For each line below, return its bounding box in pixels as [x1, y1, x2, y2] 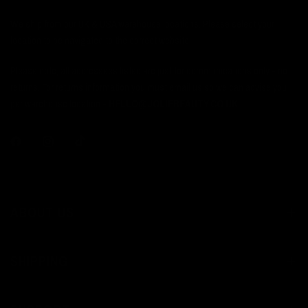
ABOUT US [10, 203, 74, 221]
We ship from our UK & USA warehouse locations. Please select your [10, 16, 275, 31]
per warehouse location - [10, 96, 109, 111]
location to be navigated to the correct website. [10, 33, 192, 47]
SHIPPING [10, 252, 68, 270]
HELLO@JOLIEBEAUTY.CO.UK [109, 96, 239, 111]
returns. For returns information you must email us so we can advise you [10, 80, 287, 94]
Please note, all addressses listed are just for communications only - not [10, 63, 291, 78]
